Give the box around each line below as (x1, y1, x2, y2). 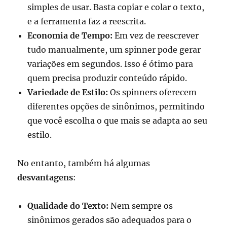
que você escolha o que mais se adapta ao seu (27, 115, 208, 126)
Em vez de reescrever (112, 30, 199, 41)
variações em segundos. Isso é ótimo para (27, 58, 194, 69)
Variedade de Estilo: (27, 87, 108, 97)
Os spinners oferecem (108, 87, 197, 97)
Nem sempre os (108, 200, 173, 211)
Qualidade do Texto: (27, 200, 109, 211)
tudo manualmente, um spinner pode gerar (27, 44, 201, 55)
